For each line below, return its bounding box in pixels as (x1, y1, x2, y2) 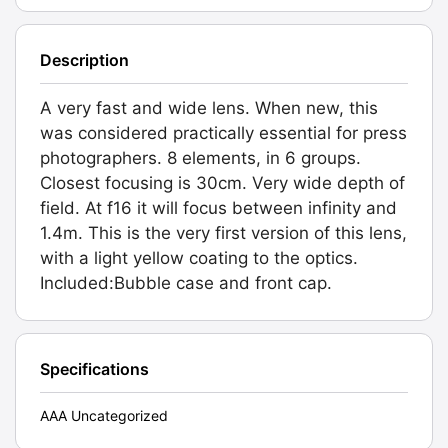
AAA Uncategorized (40, 406, 168, 424)
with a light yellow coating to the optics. (40, 247, 358, 268)
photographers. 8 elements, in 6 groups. (40, 147, 361, 168)
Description (40, 49, 129, 70)
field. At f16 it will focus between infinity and (40, 197, 397, 218)
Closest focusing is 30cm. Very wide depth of (40, 172, 405, 193)
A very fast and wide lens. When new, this (40, 97, 378, 118)
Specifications (40, 358, 149, 379)
